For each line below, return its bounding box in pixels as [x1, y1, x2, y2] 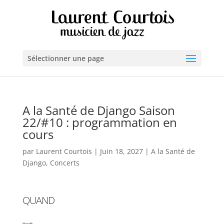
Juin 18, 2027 [99, 146, 143, 156]
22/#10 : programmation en [22, 114, 177, 130]
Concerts [49, 158, 79, 167]
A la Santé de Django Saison [22, 102, 175, 118]
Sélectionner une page [27, 53, 104, 63]
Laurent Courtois [35, 146, 92, 156]
